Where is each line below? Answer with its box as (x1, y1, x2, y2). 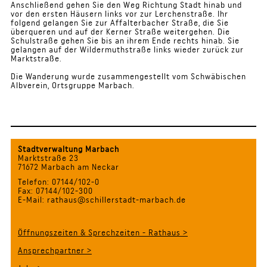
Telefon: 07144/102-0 (10, 177, 100, 187)
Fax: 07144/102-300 (10, 186, 93, 196)
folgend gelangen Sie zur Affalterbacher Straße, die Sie (10, 18, 229, 28)
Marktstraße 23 (10, 153, 79, 163)
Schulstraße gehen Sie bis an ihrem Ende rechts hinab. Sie (10, 36, 240, 46)
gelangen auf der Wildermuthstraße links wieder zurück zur (10, 45, 244, 55)
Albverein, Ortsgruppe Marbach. (10, 80, 135, 91)
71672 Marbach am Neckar (10, 162, 119, 172)
